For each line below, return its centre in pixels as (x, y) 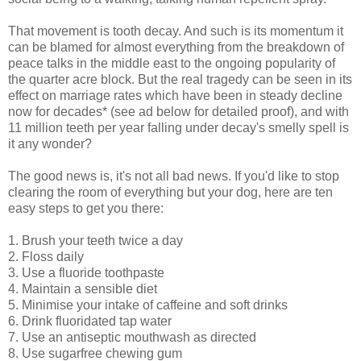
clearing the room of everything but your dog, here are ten (170, 192)
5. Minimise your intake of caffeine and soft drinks (148, 305)
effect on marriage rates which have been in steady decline (175, 95)
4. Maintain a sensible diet (83, 288)
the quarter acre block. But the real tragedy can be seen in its (180, 79)
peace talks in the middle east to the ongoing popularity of (172, 63)
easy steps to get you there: (86, 208)
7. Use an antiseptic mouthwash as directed (132, 337)
